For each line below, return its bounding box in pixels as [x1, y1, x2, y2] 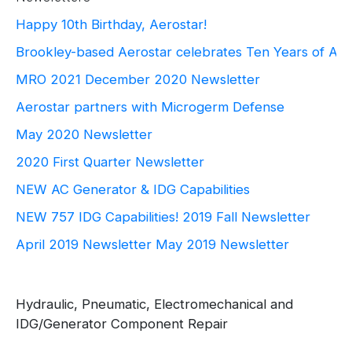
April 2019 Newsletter [16, 236, 152, 253]
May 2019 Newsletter [156, 236, 289, 253]
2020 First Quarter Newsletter [16, 154, 204, 170]
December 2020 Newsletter [85, 71, 260, 87]
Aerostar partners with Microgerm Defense [16, 99, 284, 115]
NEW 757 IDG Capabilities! [16, 209, 178, 225]
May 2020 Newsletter [16, 126, 152, 143]
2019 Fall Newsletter [182, 209, 310, 225]
